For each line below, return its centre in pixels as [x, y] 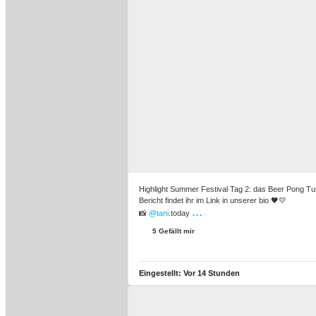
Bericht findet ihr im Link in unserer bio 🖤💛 [213, 200]
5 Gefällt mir [172, 231]
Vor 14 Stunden [212, 273]
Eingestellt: [161, 273]
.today [180, 213]
